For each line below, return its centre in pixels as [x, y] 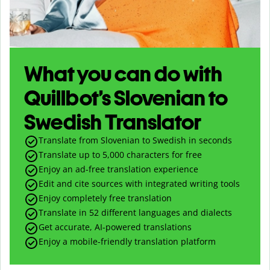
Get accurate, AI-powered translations [115, 227]
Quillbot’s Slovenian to [126, 98]
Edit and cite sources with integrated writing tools [139, 183]
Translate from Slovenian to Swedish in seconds [135, 140]
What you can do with [123, 74]
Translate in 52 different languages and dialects [135, 212]
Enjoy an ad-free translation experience [118, 169]
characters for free [163, 154]
